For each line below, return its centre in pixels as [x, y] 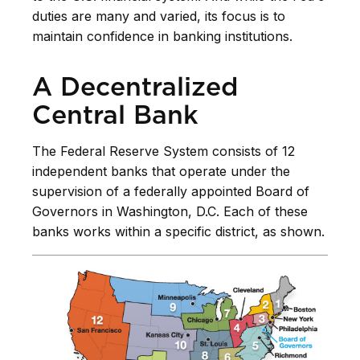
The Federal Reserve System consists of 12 [164, 151]
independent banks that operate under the [161, 171]
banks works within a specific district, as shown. [178, 231]
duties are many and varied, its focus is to [159, 16]
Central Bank [115, 114]
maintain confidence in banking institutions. [162, 36]
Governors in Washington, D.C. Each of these [170, 211]
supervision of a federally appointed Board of [171, 191]
